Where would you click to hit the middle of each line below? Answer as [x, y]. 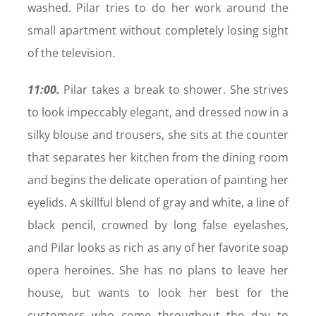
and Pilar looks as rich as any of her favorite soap [158, 248]
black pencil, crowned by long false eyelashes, [158, 225]
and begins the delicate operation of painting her [158, 180]
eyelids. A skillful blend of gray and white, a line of [158, 203]
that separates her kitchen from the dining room [158, 158]
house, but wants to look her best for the [158, 293]
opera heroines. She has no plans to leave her [158, 271]
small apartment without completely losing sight [158, 31]
